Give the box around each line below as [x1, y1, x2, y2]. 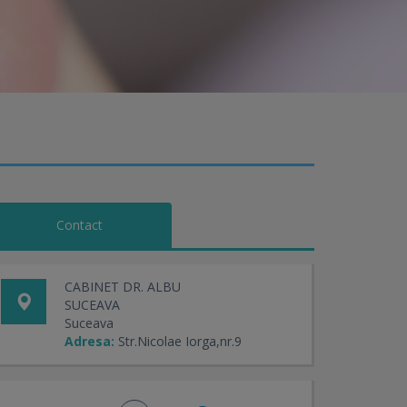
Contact [56, 216, 103, 233]
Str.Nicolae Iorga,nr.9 [118, 333, 242, 350]
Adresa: [65, 333, 114, 350]
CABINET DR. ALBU [65, 278, 181, 295]
